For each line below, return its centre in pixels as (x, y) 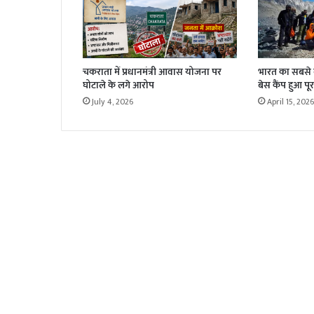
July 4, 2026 (112, 101)
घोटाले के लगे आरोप (118, 85)
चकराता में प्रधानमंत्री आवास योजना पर (152, 71)
